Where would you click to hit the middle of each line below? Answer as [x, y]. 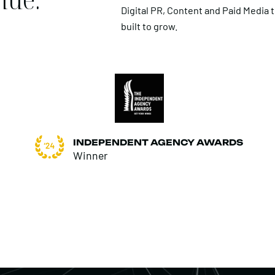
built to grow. [149, 26]
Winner [90, 155]
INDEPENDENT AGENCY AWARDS [158, 142]
